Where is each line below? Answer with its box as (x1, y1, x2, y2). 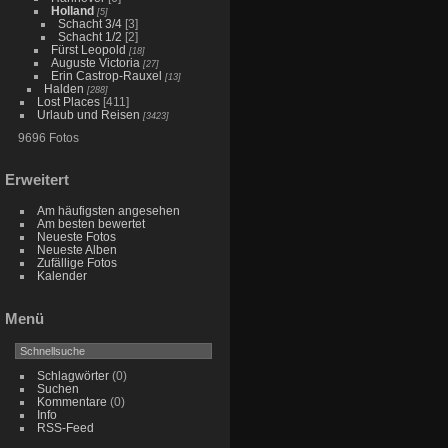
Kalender (36, 269, 87, 283)
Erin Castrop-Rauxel (50, 68, 162, 82)
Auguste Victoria (50, 55, 140, 69)
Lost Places (36, 94, 103, 108)
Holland (50, 3, 94, 17)
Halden (43, 81, 84, 95)
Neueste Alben (36, 243, 117, 257)
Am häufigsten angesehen (36, 204, 180, 218)
